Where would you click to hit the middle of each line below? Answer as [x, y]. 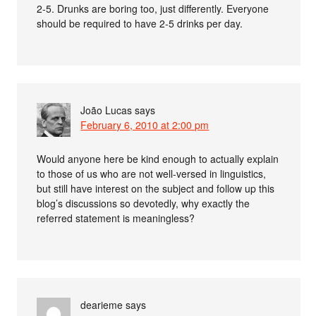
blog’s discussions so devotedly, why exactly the [144, 203]
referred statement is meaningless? [116, 218]
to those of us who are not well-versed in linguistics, [152, 173]
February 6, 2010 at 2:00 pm [145, 124]
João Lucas [107, 110]
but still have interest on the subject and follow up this [156, 188]
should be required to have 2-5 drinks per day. [140, 23]
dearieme [102, 304]
